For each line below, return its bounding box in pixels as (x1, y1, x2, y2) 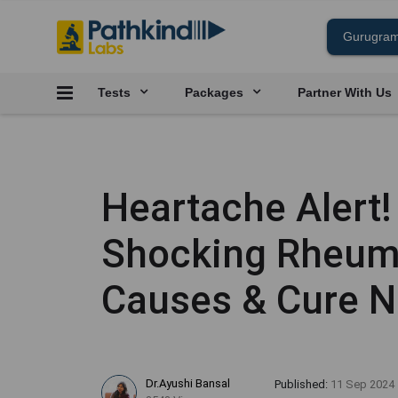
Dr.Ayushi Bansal (146, 377, 230, 390)
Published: (275, 378, 330, 391)
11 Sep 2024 (330, 378, 394, 391)
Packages (185, 85, 243, 99)
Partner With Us (298, 85, 392, 99)
